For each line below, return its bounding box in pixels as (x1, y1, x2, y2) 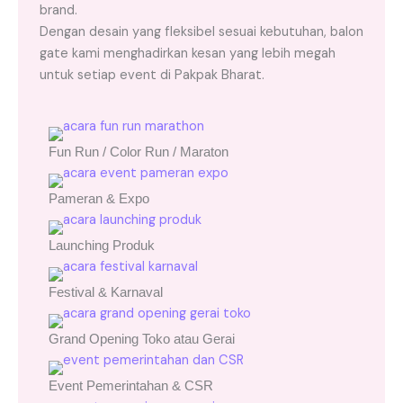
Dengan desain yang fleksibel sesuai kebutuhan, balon (40, 22, 363, 40)
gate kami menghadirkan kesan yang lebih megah (40, 44, 336, 62)
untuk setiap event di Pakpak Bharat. (40, 66, 264, 84)
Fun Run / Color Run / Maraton (49, 145, 228, 160)
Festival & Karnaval (49, 285, 163, 300)
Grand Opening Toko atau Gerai (49, 332, 235, 347)
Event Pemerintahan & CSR (49, 379, 213, 394)
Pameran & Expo (49, 192, 149, 207)
